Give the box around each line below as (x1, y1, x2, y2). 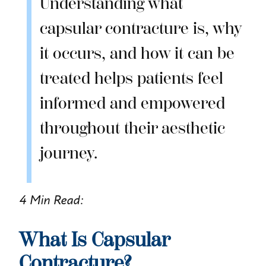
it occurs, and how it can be (39, 43, 235, 64)
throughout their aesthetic (39, 118, 225, 138)
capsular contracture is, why (39, 18, 242, 39)
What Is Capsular (18, 227, 170, 252)
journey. (39, 143, 97, 163)
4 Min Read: (18, 191, 84, 209)
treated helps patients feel (39, 68, 223, 88)
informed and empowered (39, 93, 225, 113)
